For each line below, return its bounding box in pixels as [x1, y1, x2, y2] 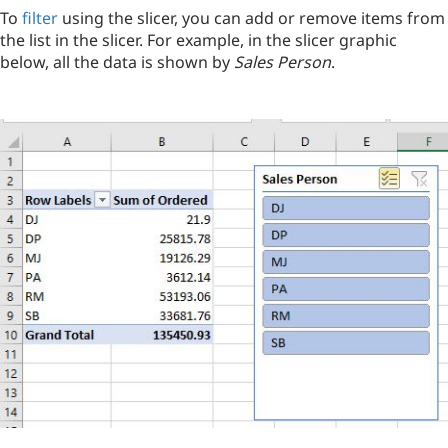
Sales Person [234, 51, 331, 74]
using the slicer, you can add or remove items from [58, 7, 445, 30]
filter [22, 7, 58, 30]
